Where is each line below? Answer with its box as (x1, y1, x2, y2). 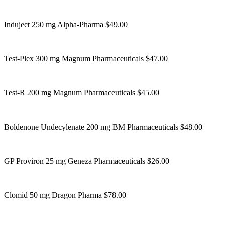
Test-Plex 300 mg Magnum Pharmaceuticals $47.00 (4, 54, 168, 63)
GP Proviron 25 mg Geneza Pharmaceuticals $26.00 (4, 156, 169, 165)
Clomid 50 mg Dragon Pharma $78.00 (4, 190, 126, 199)
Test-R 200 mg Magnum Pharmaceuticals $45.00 (4, 88, 159, 97)
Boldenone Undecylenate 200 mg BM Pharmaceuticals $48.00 (4, 122, 202, 131)
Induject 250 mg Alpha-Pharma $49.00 (4, 20, 128, 29)
